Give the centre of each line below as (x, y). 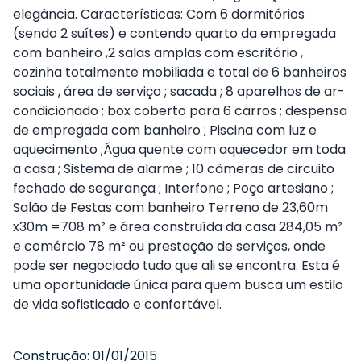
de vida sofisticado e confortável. (117, 304)
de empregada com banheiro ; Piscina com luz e (165, 130)
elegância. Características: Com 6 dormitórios (159, 14)
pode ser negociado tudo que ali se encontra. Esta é (176, 265)
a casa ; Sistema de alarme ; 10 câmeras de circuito (174, 168)
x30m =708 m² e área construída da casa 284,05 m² (178, 226)
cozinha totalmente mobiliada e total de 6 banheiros (180, 72)
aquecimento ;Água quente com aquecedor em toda (179, 149)
